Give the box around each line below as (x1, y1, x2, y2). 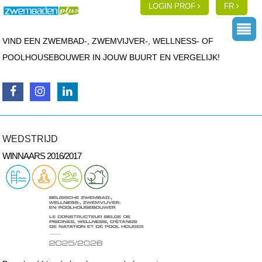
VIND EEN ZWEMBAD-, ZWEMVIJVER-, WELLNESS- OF (2, 36, 214, 46)
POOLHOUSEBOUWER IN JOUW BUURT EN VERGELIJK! (2, 53, 220, 62)
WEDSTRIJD (2, 133, 58, 144)
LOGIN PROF (149, 2, 198, 11)
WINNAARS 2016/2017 (2, 150, 82, 161)
